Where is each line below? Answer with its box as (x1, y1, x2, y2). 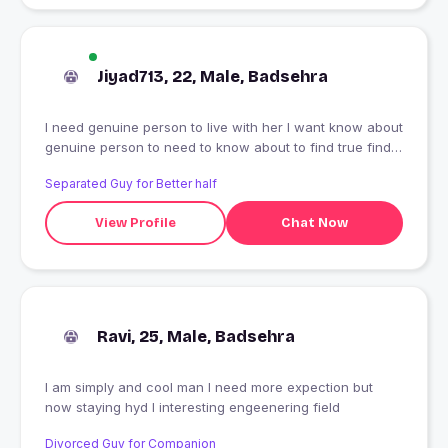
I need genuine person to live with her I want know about (45, 119, 403, 136)
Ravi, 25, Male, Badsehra (97, 327, 295, 347)
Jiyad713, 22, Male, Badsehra (97, 67, 328, 87)
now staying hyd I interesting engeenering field (45, 399, 340, 416)
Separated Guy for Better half (45, 176, 217, 192)
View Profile (94, 214, 176, 231)
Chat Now (280, 214, 348, 231)
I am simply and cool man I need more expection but (45, 379, 373, 396)
